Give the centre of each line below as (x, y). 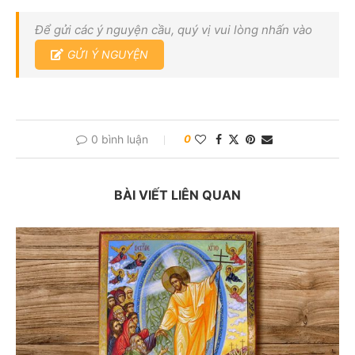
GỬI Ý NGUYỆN (108, 54)
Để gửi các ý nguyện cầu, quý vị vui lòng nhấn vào (174, 29)
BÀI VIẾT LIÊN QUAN (177, 195)
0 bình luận (120, 139)
